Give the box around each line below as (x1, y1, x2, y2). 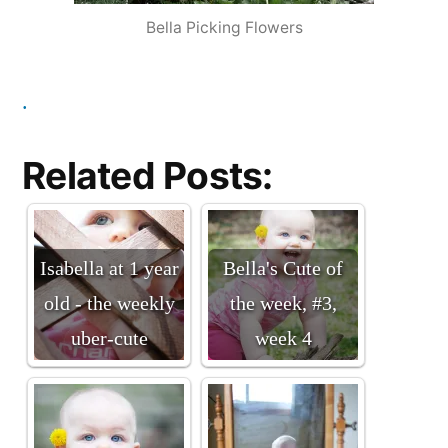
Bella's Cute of (223, 256, 343, 281)
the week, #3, (229, 291, 337, 316)
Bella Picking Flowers (145, 17, 303, 37)
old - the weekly (43, 291, 175, 316)
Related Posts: (22, 152, 273, 198)
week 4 (254, 326, 312, 351)
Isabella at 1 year (39, 256, 179, 281)
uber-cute (70, 326, 148, 351)
